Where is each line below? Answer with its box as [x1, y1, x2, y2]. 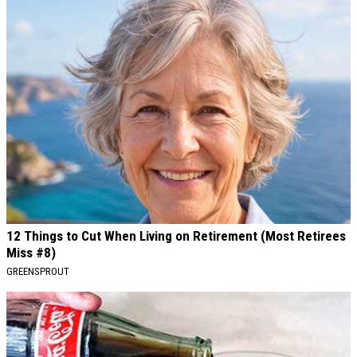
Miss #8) [6, 244, 56, 261]
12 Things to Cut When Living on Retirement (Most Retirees [6, 227, 346, 244]
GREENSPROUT [6, 265, 69, 277]
